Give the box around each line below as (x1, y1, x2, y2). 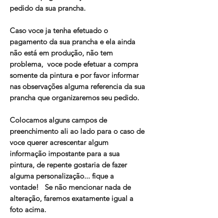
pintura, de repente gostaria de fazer (10, 160, 127, 170)
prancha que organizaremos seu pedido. (10, 93, 139, 103)
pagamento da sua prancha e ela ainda (10, 37, 135, 47)
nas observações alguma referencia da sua (10, 82, 145, 91)
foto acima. (10, 205, 46, 215)
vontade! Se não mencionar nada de (10, 182, 131, 192)
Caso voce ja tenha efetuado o (10, 26, 108, 36)
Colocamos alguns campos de (10, 115, 107, 125)
